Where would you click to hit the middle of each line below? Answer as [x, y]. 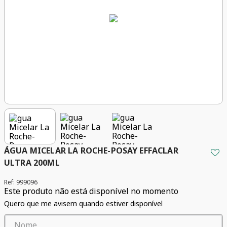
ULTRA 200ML [32, 163]
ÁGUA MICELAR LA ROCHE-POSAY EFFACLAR [91, 151]
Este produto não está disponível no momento [91, 191]
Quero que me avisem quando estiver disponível [83, 204]
